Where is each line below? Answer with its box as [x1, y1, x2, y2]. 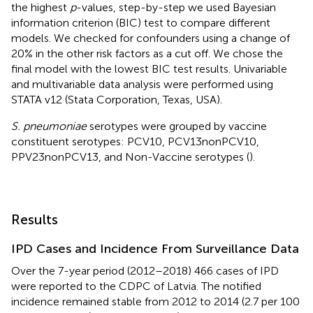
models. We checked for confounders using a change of [11, 31, 290, 45]
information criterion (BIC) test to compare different [11, 15, 270, 29]
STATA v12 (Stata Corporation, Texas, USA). [11, 92, 222, 106]
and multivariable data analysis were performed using [11, 77, 273, 91]
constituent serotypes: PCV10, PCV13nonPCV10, [11, 134, 259, 148]
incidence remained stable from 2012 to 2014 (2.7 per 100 [11, 294, 300, 308]
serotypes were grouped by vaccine [87, 119, 267, 133]
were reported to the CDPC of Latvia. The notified [11, 279, 261, 293]
